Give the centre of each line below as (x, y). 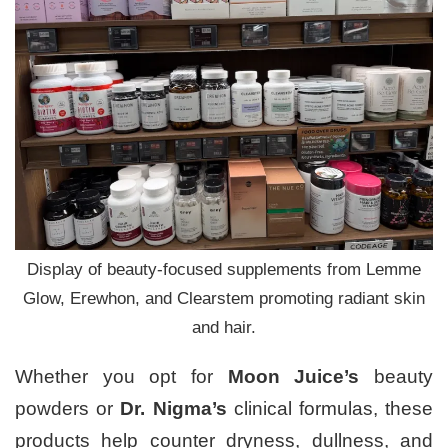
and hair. (224, 327)
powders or (68, 408)
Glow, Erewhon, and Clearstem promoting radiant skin (224, 298)
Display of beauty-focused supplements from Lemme (224, 269)
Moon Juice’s (293, 376)
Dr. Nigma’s (173, 408)
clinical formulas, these (330, 408)
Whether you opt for (121, 376)
